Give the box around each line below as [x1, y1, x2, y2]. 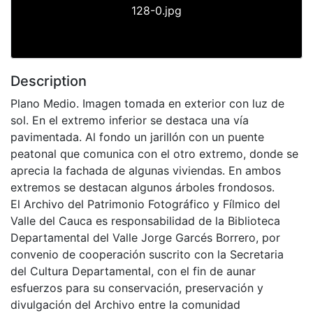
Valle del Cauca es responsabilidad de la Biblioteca [10, 213, 280, 228]
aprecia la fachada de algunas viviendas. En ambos [10, 163, 281, 177]
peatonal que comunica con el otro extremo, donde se [10, 146, 298, 161]
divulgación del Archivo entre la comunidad [10, 297, 240, 312]
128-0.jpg [131, 3, 182, 17]
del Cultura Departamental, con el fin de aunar [10, 263, 256, 278]
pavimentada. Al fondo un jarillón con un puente [10, 129, 264, 144]
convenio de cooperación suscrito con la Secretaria [10, 247, 284, 261]
